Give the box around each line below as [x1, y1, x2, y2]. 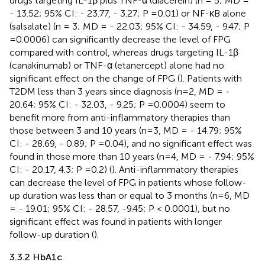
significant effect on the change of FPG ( [9, 72, 180, 84]
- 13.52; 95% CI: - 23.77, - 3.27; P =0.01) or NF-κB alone [9, 7, 246, 19]
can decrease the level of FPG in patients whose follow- [9, 176, 247, 188]
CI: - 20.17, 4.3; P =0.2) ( [9, 163, 112, 175]
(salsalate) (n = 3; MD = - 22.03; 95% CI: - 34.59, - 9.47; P [9, 20, 250, 32]
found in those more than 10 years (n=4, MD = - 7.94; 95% [9, 150, 254, 162]
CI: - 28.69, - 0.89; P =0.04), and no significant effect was [9, 137, 252, 149]
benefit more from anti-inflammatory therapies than [9, 111, 230, 123]
